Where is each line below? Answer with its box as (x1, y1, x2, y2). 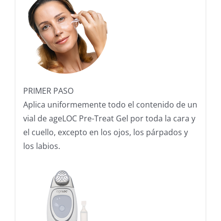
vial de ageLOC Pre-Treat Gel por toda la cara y (23, 113, 195, 124)
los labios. (23, 141, 60, 152)
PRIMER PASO (23, 85, 74, 97)
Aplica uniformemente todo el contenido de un (23, 99, 197, 110)
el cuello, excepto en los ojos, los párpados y (23, 127, 188, 138)
